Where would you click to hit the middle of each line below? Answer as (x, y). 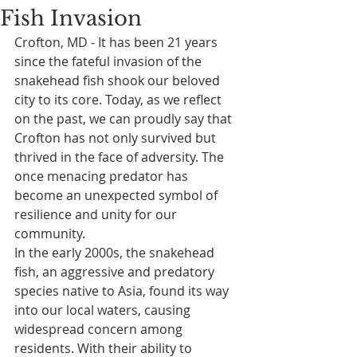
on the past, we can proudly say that (125, 119)
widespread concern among (100, 329)
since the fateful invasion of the (110, 61)
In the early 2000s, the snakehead (116, 253)
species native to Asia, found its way (123, 291)
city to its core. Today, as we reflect (120, 100)
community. (50, 233)
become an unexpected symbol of (118, 195)
